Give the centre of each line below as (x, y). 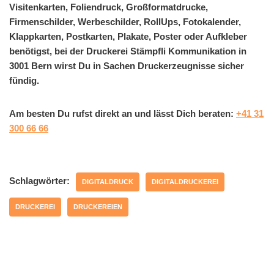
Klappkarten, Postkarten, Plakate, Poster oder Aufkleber (128, 36)
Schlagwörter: (39, 180)
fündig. (24, 80)
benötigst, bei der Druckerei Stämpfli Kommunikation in (128, 51)
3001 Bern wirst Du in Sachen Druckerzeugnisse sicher (127, 65)
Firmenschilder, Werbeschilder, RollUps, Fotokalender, (125, 21)
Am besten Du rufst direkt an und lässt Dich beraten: (123, 113)
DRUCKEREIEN (98, 206)
